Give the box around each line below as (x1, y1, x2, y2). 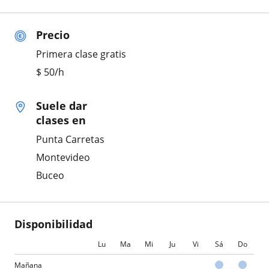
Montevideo (36, 150, 90, 164)
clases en (36, 112, 86, 127)
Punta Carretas (36, 132, 104, 146)
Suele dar (36, 98, 87, 113)
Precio (36, 27, 70, 42)
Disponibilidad (14, 216, 92, 231)
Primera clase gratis (36, 47, 126, 61)
